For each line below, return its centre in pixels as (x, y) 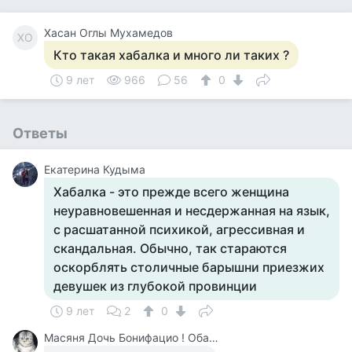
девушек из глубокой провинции (155, 286)
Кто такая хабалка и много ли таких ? (171, 55)
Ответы (40, 133)
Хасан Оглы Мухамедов (108, 33)
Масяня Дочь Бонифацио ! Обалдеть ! (214, 337)
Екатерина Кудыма (95, 169)
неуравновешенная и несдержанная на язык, (192, 211)
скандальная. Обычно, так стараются (170, 248)
